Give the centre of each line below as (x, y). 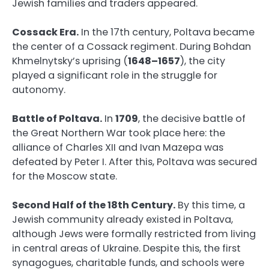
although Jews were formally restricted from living (134, 234)
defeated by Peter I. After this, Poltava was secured (134, 162)
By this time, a (210, 205)
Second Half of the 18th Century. (94, 205)
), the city (203, 61)
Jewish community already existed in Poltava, (122, 220)
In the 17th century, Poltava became (167, 32)
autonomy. (39, 89)
